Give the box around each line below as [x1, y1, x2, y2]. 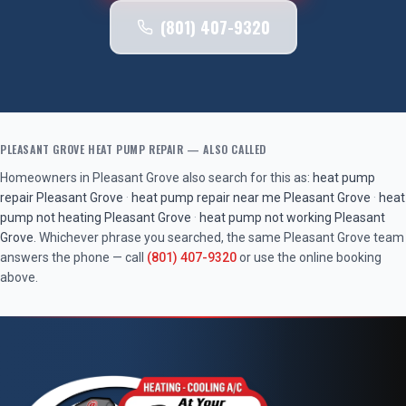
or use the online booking [239, 250, 382, 265]
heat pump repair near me [131, 190, 281, 205]
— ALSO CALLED [183, 141, 267, 157]
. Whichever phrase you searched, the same [34, 230, 284, 245]
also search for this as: [179, 170, 310, 185]
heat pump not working [199, 210, 332, 225]
